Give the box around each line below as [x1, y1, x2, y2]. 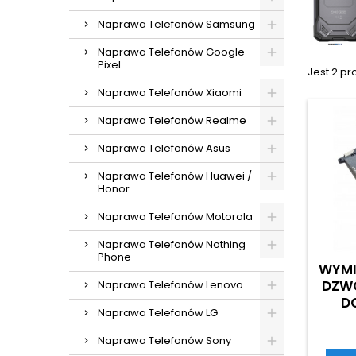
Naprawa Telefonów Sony [98, 333, 231, 348]
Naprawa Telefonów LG [98, 305, 218, 320]
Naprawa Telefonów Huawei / [98, 168, 252, 184]
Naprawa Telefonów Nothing [98, 237, 246, 252]
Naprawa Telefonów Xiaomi [98, 85, 242, 100]
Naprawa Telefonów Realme [98, 113, 246, 128]
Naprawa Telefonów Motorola [98, 209, 253, 224]
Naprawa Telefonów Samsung [98, 17, 255, 32]
